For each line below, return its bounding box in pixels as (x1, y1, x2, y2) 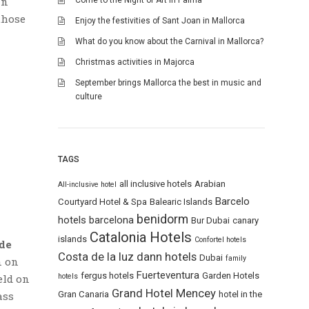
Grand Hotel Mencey (112, 286, 216, 300)
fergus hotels (81, 270, 134, 281)
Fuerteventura (137, 268, 199, 281)
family (226, 253, 246, 263)
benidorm (137, 211, 188, 226)
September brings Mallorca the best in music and (75, 78, 261, 88)
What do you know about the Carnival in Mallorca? (75, 37, 263, 46)
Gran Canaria (58, 288, 109, 299)
